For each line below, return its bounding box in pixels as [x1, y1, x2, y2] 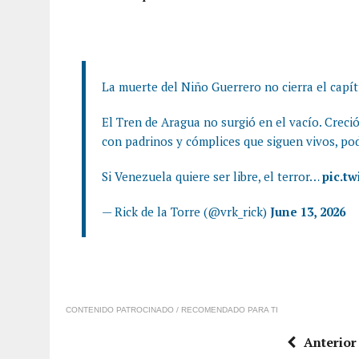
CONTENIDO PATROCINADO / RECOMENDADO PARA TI [66, 305, 278, 314]
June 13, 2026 [270, 204, 345, 220]
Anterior [303, 333, 357, 351]
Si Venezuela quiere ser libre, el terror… [102, 168, 322, 184]
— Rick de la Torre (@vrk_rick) [102, 204, 270, 220]
